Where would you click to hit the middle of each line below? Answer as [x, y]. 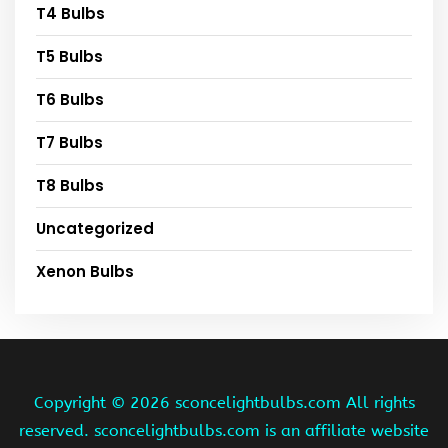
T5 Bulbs [69, 56]
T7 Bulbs [69, 142]
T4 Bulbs [70, 13]
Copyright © [81, 402]
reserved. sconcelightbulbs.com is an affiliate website [224, 430]
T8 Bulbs [70, 185]
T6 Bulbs [70, 99]
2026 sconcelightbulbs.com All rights [272, 402]
